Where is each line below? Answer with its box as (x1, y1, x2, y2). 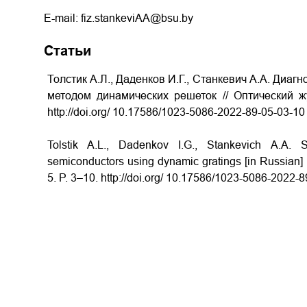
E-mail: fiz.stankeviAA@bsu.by (44, 12, 193, 24)
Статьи (44, 43, 91, 58)
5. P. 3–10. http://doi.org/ (47, 172, 163, 184)
